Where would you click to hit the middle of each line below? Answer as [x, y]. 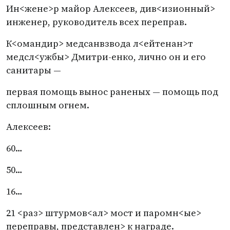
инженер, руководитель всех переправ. [97, 22]
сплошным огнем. [48, 105]
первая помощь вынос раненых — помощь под [112, 92]
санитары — [34, 70]
